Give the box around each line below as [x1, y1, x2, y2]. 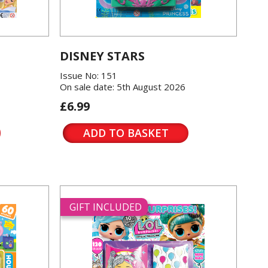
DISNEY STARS [60, 48, 145, 64]
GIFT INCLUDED [69, 200, 142, 214]
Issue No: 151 [60, 69, 117, 81]
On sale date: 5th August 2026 [60, 81, 185, 93]
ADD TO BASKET [83, 126, 169, 140]
